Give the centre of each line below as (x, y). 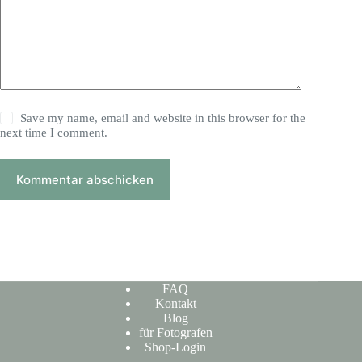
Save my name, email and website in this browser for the (163, 118)
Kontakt (175, 303)
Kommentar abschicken (85, 179)
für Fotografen (175, 332)
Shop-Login (176, 347)
